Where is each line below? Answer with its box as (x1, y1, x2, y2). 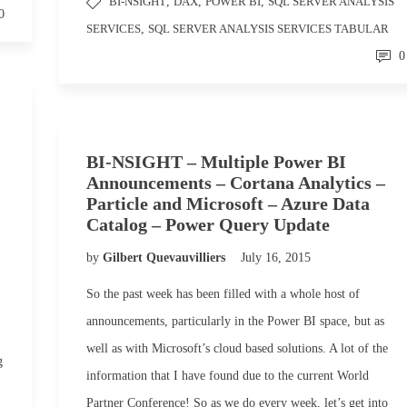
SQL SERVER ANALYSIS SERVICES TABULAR (148, 22, 389, 35)
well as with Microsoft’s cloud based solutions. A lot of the (86, 342, 388, 355)
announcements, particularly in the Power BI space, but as (86, 314, 384, 328)
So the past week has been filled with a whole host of (86, 287, 360, 301)
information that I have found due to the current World (86, 369, 369, 382)
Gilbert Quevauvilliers (103, 251, 229, 264)
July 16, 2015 (241, 251, 311, 264)
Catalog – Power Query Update (86, 214, 330, 234)
